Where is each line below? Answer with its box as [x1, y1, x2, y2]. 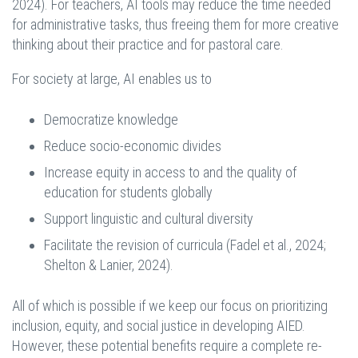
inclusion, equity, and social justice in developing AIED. [12, 317, 305, 335]
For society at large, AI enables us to [12, 70, 212, 88]
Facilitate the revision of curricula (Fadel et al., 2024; [44, 237, 326, 254]
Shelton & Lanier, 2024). [44, 257, 173, 274]
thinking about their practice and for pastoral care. [12, 36, 284, 54]
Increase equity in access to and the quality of [44, 164, 296, 181]
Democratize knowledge [44, 111, 178, 129]
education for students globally [44, 184, 213, 201]
